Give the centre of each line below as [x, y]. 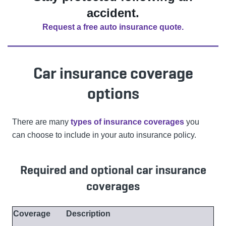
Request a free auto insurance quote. [113, 27]
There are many [41, 122]
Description [88, 214]
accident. [113, 13]
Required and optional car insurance [113, 170]
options [113, 94]
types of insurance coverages [127, 122]
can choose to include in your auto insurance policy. [104, 135]
